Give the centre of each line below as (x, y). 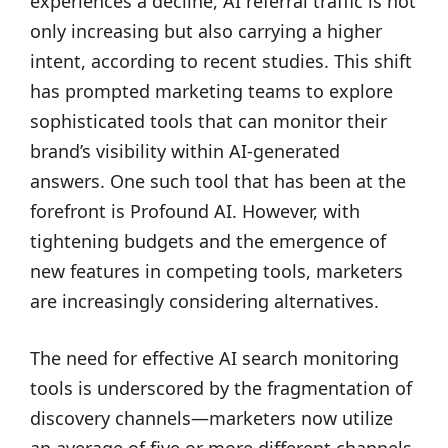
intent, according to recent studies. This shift (221, 61)
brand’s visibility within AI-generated (185, 151)
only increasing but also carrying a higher (206, 31)
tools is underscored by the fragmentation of (221, 388)
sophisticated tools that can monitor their (208, 121)
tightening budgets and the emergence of (208, 241)
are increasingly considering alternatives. (204, 301)
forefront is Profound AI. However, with (195, 211)
